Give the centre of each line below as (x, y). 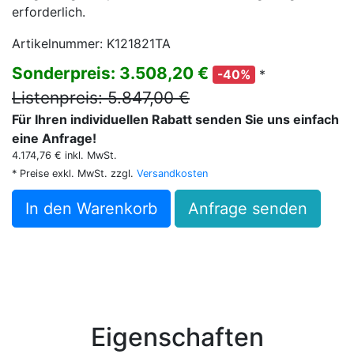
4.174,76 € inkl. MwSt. (64, 155)
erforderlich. (49, 12)
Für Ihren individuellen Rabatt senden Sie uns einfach (175, 119)
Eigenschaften (177, 337)
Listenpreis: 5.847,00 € (101, 98)
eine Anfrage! (54, 138)
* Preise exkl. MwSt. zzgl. (74, 173)
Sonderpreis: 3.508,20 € (112, 73)
